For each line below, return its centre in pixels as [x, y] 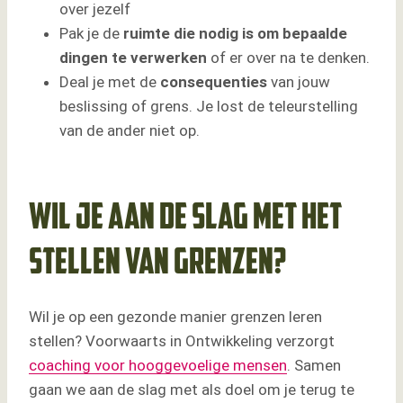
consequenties [214, 82]
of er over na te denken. [288, 58]
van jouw [299, 82]
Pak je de [91, 34]
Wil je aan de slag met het [185, 220]
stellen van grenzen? [158, 265]
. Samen [314, 366]
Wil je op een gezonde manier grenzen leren [175, 317]
